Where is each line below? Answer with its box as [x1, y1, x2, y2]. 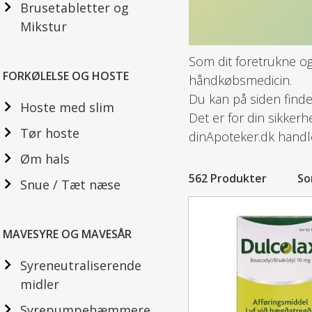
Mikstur [20, 18, 67, 35]
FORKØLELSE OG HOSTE [3, 68, 129, 84]
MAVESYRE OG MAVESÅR [3, 226, 132, 242]
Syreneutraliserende [20, 257, 141, 274]
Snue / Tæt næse [20, 176, 120, 193]
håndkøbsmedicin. [188, 71, 292, 88]
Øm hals [20, 150, 70, 167]
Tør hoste [20, 125, 79, 141]
